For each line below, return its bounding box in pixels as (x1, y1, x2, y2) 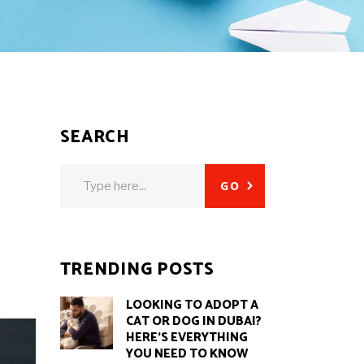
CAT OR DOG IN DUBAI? (125, 311, 262, 331)
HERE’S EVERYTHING (125, 327, 248, 348)
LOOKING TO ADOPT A (125, 295, 258, 315)
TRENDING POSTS (59, 256, 214, 284)
